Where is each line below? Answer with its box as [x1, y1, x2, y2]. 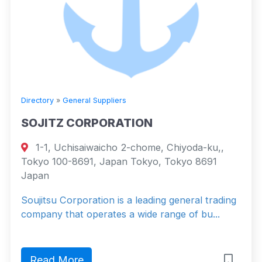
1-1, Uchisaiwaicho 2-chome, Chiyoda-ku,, [33, 141, 225, 153]
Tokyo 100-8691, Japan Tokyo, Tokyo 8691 [21, 155, 217, 167]
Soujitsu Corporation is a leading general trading [21, 194, 236, 206]
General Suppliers [63, 95, 126, 105]
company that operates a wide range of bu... [21, 208, 220, 220]
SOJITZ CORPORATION [21, 115, 153, 130]
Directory [21, 95, 54, 105]
